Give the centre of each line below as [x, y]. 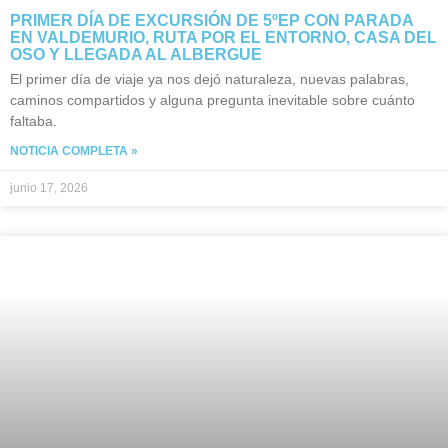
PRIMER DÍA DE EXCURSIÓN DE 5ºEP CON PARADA [211, 21]
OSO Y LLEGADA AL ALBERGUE [136, 55]
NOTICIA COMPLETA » [74, 151]
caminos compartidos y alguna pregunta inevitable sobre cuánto [212, 100]
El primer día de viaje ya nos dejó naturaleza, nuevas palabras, [209, 79]
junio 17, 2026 [49, 188]
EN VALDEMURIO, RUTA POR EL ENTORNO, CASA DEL [223, 38]
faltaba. [33, 121]
